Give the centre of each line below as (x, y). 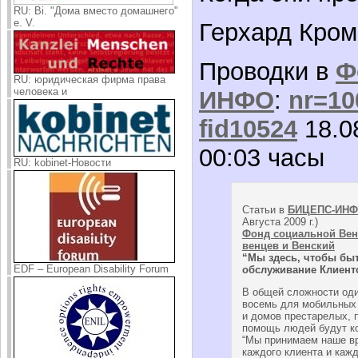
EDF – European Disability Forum (91, 268)
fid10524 (248, 129)
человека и (40, 91)
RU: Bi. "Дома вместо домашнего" (96, 10)
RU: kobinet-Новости (62, 162)
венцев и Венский (288, 245)
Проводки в (267, 71)
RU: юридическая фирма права (89, 79)
